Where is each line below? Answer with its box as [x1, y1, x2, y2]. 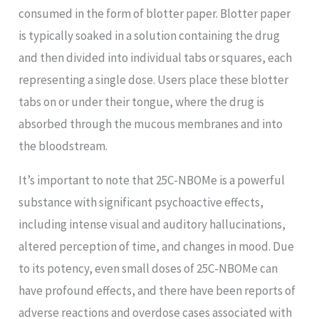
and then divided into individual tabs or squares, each [19, 50, 293, 66]
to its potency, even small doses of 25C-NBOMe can [19, 261, 278, 277]
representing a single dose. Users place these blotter [19, 72, 289, 88]
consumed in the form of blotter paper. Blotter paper [19, 6, 291, 22]
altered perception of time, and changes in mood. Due [19, 239, 295, 255]
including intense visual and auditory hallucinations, [19, 216, 286, 233]
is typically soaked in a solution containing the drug [19, 28, 281, 44]
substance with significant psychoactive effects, [19, 194, 264, 211]
